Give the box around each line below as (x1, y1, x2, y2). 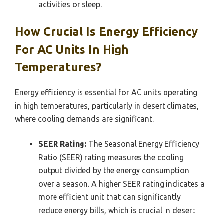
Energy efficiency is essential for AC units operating (15, 88, 197, 97)
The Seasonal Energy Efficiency (86, 139, 199, 149)
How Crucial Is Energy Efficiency (15, 25, 198, 39)
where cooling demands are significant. (15, 114, 154, 124)
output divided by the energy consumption (38, 166, 189, 175)
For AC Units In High (15, 43, 129, 56)
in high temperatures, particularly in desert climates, (15, 101, 199, 110)
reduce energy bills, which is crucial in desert (38, 206, 195, 215)
